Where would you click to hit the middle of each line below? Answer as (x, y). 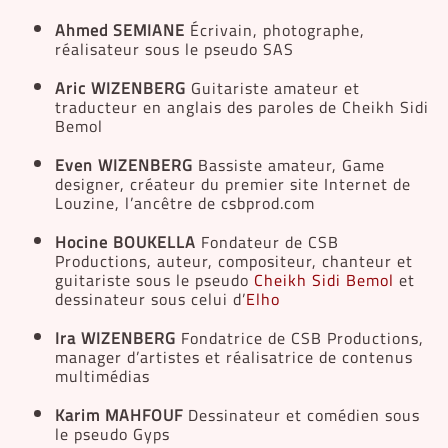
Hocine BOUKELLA (125, 241)
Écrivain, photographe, (275, 29)
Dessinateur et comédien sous (304, 414)
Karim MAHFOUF (121, 414)
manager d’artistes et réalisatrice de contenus (234, 356)
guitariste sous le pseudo (154, 279)
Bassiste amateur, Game (289, 164)
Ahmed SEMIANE (120, 29)
